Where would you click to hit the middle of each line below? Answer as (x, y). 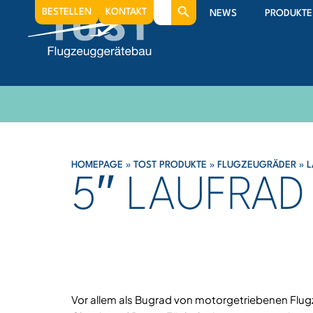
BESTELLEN (67, 12)
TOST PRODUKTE (170, 165)
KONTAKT (126, 12)
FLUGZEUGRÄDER (257, 165)
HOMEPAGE (97, 165)
